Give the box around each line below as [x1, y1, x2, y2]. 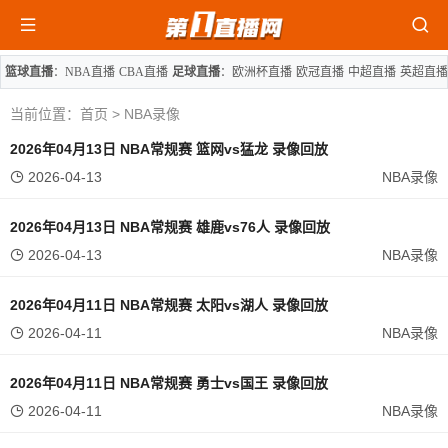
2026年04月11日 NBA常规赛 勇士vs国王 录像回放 [10, 375, 328, 391]
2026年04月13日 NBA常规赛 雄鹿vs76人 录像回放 [10, 219, 330, 235]
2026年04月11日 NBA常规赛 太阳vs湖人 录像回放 [10, 297, 328, 313]
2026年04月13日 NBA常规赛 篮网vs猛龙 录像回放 [10, 141, 328, 157]
